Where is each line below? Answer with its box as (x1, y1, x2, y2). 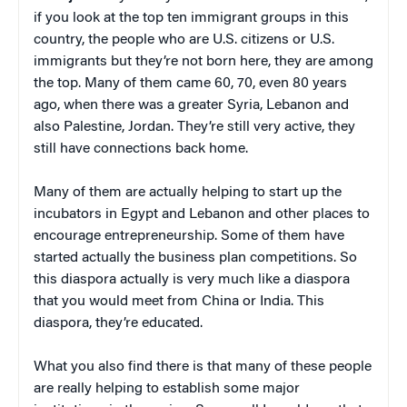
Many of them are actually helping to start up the (34, 184, 342, 200)
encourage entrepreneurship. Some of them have (34, 228, 344, 243)
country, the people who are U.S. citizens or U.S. (34, 32, 334, 47)
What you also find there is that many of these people (34, 359, 372, 374)
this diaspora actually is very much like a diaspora (34, 272, 350, 287)
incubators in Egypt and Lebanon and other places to (34, 206, 370, 222)
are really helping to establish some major (34, 381, 300, 396)
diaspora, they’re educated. (34, 315, 203, 331)
